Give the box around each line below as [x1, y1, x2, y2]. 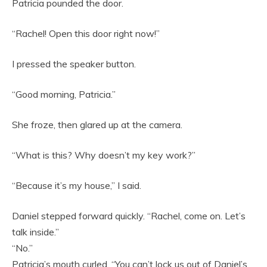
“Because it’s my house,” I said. [12, 179, 141, 191]
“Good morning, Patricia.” [12, 88, 116, 100]
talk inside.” [12, 225, 59, 238]
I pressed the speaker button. [12, 57, 136, 70]
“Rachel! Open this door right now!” [12, 27, 160, 39]
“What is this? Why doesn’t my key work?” [12, 148, 195, 161]
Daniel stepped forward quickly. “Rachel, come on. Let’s [12, 209, 246, 222]
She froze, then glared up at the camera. [12, 118, 182, 131]
